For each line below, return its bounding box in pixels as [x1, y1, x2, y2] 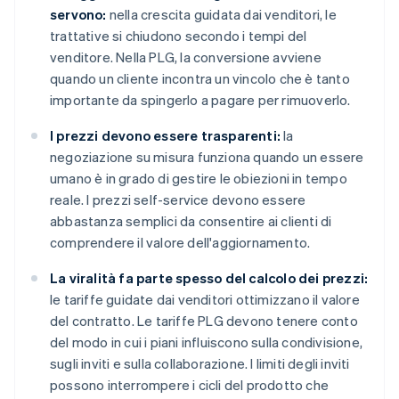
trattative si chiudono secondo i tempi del [50, 27, 307, 45]
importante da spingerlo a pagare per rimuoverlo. [50, 91, 351, 110]
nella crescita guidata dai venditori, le [106, 5, 337, 24]
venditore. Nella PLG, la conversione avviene [50, 48, 322, 67]
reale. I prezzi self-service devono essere [50, 191, 306, 209]
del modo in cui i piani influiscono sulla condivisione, [50, 333, 363, 352]
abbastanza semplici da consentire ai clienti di [50, 212, 332, 231]
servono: [50, 5, 107, 24]
